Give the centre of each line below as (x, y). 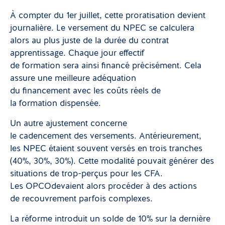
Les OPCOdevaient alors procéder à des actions (103, 187)
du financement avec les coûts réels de (85, 91)
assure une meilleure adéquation (73, 79)
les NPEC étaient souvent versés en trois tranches (106, 149)
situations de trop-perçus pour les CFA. (86, 174)
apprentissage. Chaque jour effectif (77, 53)
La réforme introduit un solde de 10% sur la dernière (110, 219)
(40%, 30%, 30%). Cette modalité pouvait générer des (112, 161)
